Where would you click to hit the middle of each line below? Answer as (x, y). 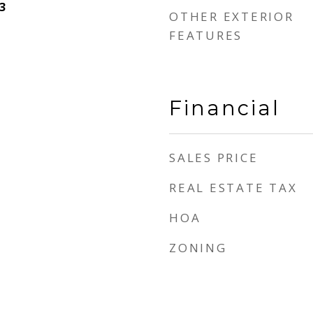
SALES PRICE (214, 158)
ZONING (198, 248)
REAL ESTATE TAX (233, 188)
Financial (225, 108)
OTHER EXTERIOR (232, 16)
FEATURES (206, 35)
